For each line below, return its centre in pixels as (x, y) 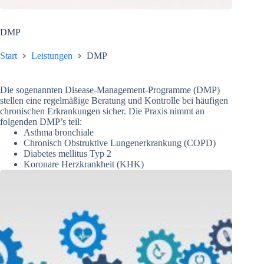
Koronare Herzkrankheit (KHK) (84, 164)
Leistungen (52, 55)
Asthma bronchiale (59, 132)
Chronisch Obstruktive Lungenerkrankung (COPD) (120, 143)
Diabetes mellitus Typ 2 (67, 153)
